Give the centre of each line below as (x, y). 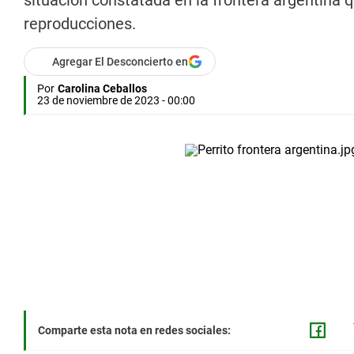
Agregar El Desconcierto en (120, 62)
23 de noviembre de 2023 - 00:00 (116, 101)
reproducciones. (80, 24)
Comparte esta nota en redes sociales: (134, 331)
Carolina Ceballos (102, 89)
